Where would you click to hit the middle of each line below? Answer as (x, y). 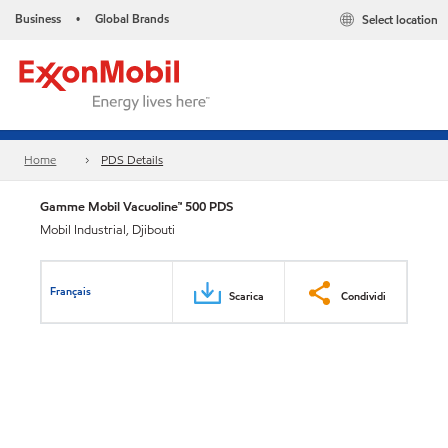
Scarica (246, 295)
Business (38, 18)
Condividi (363, 295)
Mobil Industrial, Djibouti (107, 230)
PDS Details (132, 160)
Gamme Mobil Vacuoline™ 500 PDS (136, 206)
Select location (400, 20)
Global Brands (132, 18)
